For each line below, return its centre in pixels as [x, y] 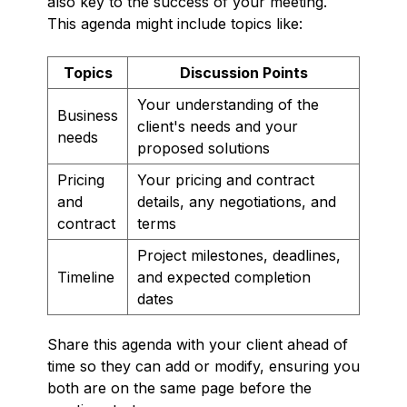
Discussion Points [243, 72]
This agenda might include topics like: [175, 23]
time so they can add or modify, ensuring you [203, 366]
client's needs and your [218, 126]
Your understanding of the [228, 104]
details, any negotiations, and [237, 201]
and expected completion [224, 277]
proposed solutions [203, 148]
